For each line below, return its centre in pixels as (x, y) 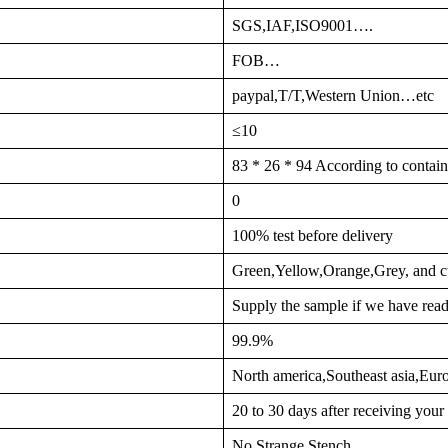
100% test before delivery (312, 235)
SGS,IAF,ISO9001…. (302, 25)
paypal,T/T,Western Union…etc (333, 95)
